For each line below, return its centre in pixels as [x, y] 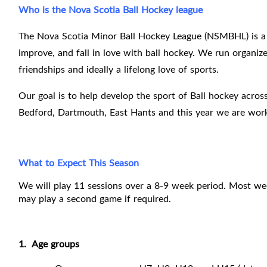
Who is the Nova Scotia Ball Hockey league [111, 10]
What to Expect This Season [79, 163]
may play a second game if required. [95, 199]
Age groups [55, 244]
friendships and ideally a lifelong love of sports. [119, 69]
